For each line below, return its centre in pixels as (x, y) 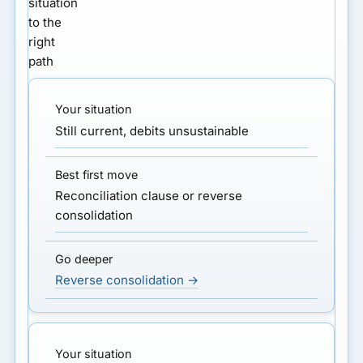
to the (45, 23)
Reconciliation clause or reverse (149, 195)
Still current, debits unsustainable (152, 130)
